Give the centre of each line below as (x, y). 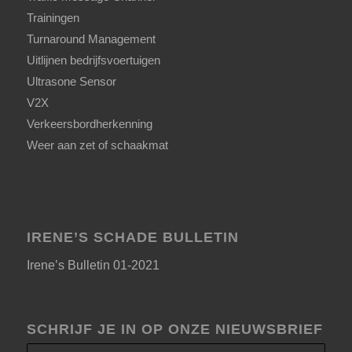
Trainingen (53, 17)
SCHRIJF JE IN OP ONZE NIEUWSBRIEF (174, 329)
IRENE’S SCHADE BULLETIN (132, 237)
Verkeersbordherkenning (89, 123)
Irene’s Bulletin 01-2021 (93, 266)
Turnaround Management (91, 38)
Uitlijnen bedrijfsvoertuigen (93, 60)
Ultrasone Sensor (71, 81)
